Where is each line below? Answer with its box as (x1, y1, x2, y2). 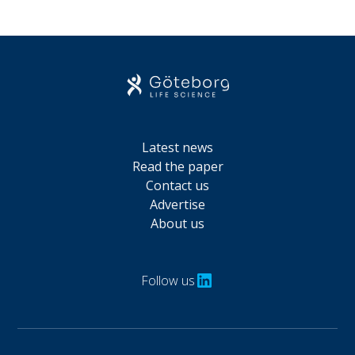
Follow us (141, 272, 195, 290)
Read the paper (132, 158, 223, 176)
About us (151, 215, 204, 233)
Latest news (142, 139, 213, 157)
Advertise (150, 196, 205, 214)
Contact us (146, 177, 209, 195)
